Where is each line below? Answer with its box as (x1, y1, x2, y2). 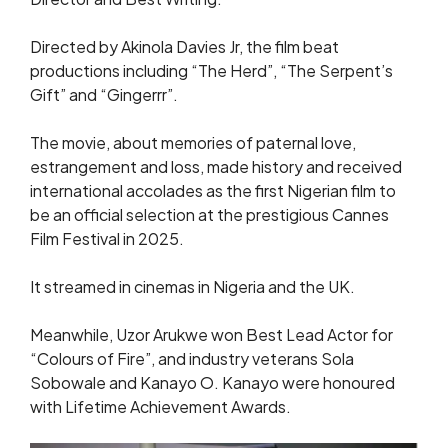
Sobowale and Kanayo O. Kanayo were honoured (30, 372, 395, 394)
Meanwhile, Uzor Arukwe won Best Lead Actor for (30, 324, 393, 346)
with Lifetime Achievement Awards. (30, 396, 291, 418)
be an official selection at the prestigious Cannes (30, 204, 389, 226)
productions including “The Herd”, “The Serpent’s (30, 60, 393, 82)
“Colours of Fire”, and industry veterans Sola (30, 348, 354, 370)
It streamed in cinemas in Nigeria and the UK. (30, 276, 355, 298)
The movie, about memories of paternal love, (30, 132, 356, 154)
